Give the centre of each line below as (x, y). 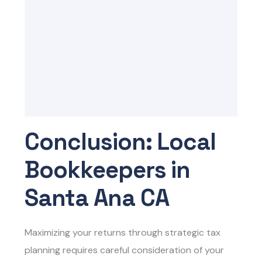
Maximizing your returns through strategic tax (123, 233)
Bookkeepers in (108, 170)
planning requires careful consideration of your (125, 250)
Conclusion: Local (120, 142)
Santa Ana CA (97, 198)
